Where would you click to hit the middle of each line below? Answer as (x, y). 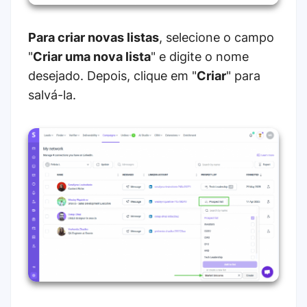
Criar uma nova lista (92, 57)
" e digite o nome (200, 57)
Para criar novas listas (94, 38)
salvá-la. (52, 95)
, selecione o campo (217, 38)
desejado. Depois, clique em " (112, 76)
